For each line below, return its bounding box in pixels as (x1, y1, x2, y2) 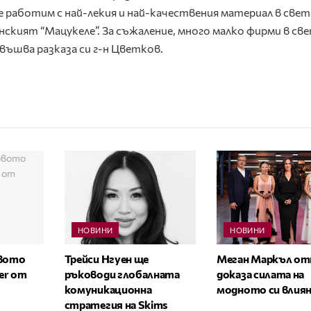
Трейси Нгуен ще (64, 252, 149, 266)
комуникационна (64, 283, 152, 296)
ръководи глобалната (64, 267, 180, 281)
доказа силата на (217, 267, 305, 281)
